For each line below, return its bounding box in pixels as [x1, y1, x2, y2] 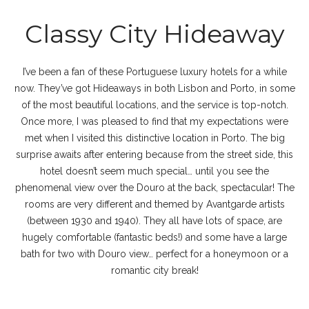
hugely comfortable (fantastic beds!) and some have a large [22, 232, 287, 243]
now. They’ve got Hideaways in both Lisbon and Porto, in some [14, 83, 295, 94]
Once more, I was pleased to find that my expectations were [21, 116, 288, 127]
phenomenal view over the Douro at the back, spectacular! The [14, 182, 295, 193]
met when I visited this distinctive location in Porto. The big [24, 132, 285, 143]
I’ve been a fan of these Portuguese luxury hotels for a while [22, 66, 287, 77]
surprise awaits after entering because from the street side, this [16, 149, 293, 160]
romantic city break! [110, 265, 199, 276]
